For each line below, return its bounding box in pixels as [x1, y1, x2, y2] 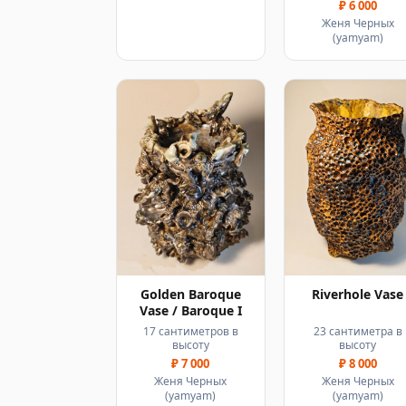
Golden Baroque [140, 285, 241, 304]
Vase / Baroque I [139, 302, 242, 320]
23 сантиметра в [313, 324, 402, 340]
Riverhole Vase [312, 285, 404, 304]
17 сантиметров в [142, 324, 238, 340]
